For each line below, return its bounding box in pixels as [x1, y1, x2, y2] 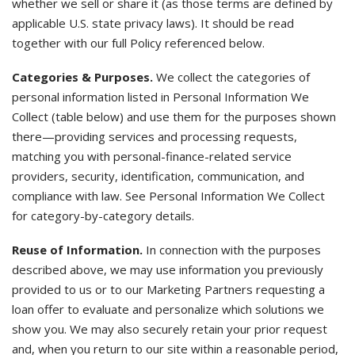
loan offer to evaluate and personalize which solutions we [12, 301, 324, 317]
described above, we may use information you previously [12, 261, 323, 277]
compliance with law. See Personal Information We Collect [12, 188, 325, 204]
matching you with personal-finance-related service [12, 148, 292, 164]
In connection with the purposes [143, 242, 321, 258]
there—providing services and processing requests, [12, 128, 297, 144]
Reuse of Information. [12, 242, 143, 258]
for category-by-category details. [12, 208, 194, 223]
